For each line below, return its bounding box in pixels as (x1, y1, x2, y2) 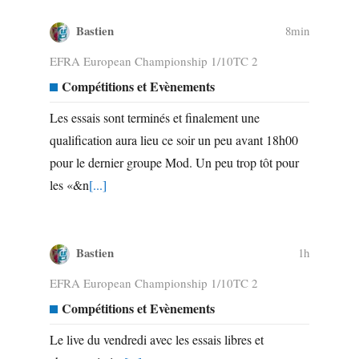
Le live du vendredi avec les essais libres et (49, 330, 264, 348)
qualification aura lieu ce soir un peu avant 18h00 (49, 131, 298, 148)
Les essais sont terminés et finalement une (49, 108, 260, 126)
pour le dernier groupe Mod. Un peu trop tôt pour (49, 153, 299, 171)
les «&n (49, 175, 89, 193)
